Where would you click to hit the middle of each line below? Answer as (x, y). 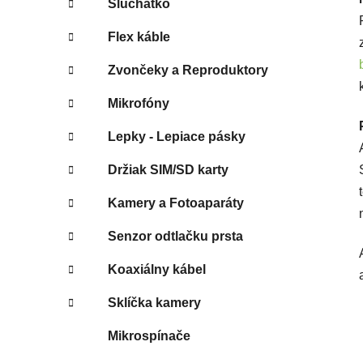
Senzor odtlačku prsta (175, 236)
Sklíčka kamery (154, 302)
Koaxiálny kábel (157, 269)
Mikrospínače (149, 335)
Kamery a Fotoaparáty (176, 203)
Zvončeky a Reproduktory (188, 70)
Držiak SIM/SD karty (168, 169)
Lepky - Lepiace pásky (177, 136)
